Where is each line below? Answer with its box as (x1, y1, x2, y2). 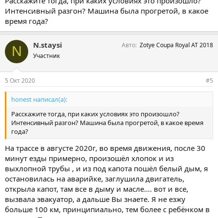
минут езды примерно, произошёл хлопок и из (5, 153, 174, 163)
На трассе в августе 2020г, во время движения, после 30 (5, 143, 205, 153)
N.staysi (33, 39, 62, 50)
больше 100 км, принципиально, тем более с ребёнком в (5, 204, 210, 214)
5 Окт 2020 (5, 76, 35, 85)
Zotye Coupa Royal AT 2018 (140, 40, 213, 49)
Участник (33, 51, 60, 60)
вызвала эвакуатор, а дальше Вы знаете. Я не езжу (5, 194, 185, 204)
